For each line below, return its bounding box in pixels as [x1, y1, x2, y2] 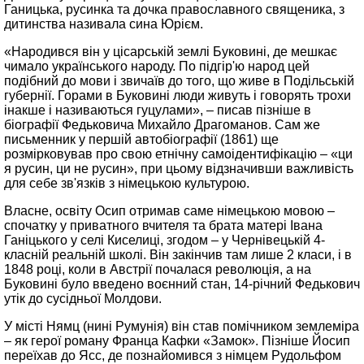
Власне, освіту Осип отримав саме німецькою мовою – [4, 204, 335, 218]
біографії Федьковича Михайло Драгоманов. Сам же [4, 118, 320, 132]
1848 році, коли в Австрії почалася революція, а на [4, 262, 311, 276]
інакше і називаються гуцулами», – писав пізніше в [4, 103, 311, 117]
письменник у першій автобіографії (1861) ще [4, 132, 279, 146]
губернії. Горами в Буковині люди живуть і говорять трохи [4, 89, 351, 102]
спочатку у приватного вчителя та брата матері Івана [4, 219, 323, 232]
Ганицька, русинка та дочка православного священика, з [4, 2, 344, 16]
